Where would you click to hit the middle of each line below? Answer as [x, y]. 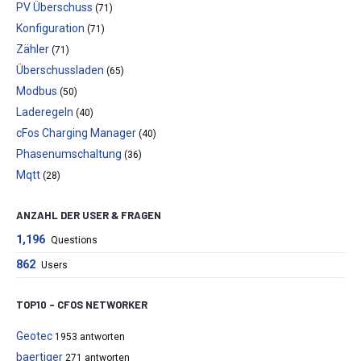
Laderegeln [45, 112]
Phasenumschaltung [69, 154]
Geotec [34, 336]
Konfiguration [50, 29]
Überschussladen [60, 71]
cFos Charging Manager [76, 133]
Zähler [33, 50]
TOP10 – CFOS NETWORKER [82, 304]
